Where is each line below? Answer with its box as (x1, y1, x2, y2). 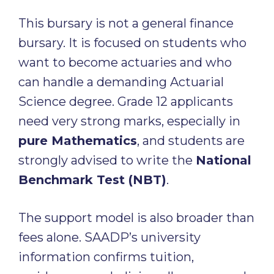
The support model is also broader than (18, 210, 254, 225)
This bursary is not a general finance (18, 16, 234, 31)
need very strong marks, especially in (18, 114, 240, 128)
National (196, 153, 251, 168)
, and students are (137, 133, 245, 148)
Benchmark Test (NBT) (18, 172, 166, 187)
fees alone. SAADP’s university (18, 230, 201, 245)
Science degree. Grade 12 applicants (18, 94, 233, 109)
